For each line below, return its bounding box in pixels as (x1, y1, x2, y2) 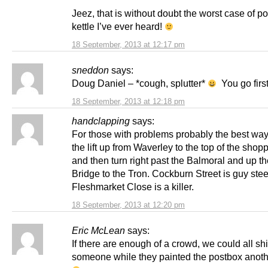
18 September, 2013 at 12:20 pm (72, 200, 185, 209)
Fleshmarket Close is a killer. (72, 181, 194, 192)
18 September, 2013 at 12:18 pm (72, 96, 185, 106)
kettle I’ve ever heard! (72, 20, 165, 32)
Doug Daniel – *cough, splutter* (72, 77, 208, 89)
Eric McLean (72, 224, 125, 236)
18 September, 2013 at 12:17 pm (72, 39, 185, 49)
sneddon (72, 64, 109, 75)
